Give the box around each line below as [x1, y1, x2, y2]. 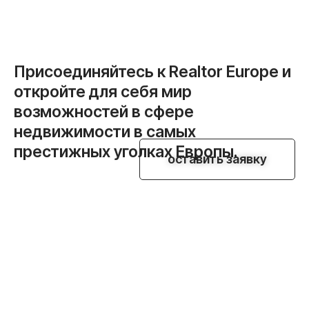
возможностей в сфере [14, 101, 194, 121]
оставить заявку [168, 151, 267, 166]
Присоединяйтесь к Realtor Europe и [14, 61, 291, 81]
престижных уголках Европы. [14, 141, 237, 161]
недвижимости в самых [14, 121, 196, 141]
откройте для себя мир [14, 81, 192, 101]
